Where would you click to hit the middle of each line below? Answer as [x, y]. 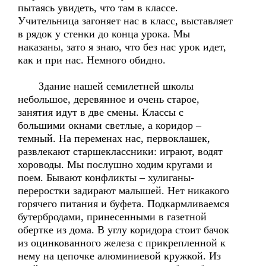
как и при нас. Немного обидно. [92, 60]
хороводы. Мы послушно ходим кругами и [115, 164]
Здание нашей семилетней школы [106, 86]
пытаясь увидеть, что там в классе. [98, 8]
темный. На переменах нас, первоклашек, [114, 138]
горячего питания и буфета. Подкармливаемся [123, 204]
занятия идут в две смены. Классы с [101, 112]
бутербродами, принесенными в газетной [112, 217]
